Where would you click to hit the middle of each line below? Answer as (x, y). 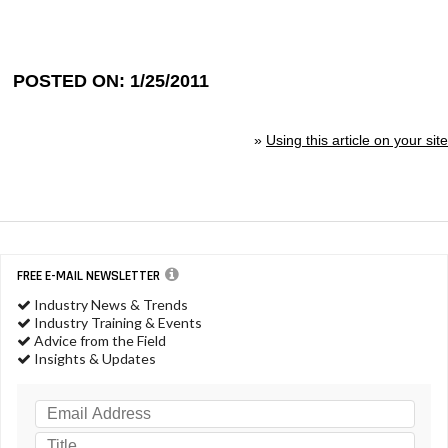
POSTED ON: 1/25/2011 (111, 80)
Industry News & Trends (109, 304)
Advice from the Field (98, 340)
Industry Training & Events (116, 322)
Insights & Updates (93, 358)
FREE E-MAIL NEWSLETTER (88, 275)
